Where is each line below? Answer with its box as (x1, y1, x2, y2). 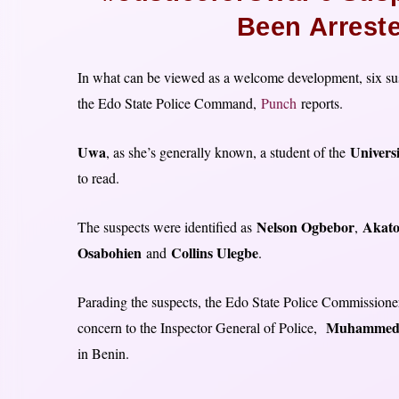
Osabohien (77, 242, 142, 264)
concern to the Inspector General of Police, (77, 318, 326, 338)
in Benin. (77, 344, 129, 363)
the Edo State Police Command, (77, 94, 261, 113)
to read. (77, 168, 119, 188)
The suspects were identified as (77, 217, 256, 237)
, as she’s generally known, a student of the (106, 142, 350, 162)
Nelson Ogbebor (256, 216, 354, 238)
